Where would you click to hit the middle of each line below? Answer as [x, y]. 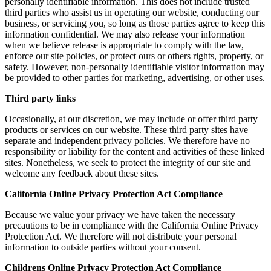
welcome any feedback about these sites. [82, 173]
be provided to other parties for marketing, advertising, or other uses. [135, 77]
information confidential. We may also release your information [125, 34]
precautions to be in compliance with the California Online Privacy [132, 225]
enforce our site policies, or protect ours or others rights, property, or [134, 56]
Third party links [40, 98]
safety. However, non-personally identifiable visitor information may [135, 67]
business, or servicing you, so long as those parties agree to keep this [135, 23]
